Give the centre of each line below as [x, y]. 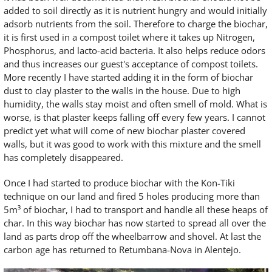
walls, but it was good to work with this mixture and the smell [132, 144]
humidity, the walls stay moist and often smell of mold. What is [135, 104]
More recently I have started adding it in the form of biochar [128, 77]
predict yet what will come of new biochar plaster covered [124, 130]
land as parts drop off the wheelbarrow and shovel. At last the [132, 236]
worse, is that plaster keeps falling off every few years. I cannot [134, 117]
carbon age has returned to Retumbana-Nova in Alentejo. [122, 249]
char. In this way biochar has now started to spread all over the [135, 223]
